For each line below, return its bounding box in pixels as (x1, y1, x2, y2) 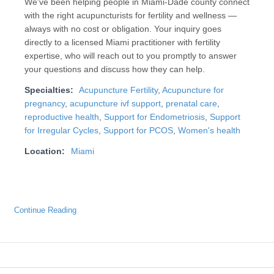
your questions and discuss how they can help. (24, 65, 205, 75)
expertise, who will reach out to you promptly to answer (24, 51, 237, 61)
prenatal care (165, 99, 217, 109)
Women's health (177, 126, 240, 136)
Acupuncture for (161, 86, 224, 95)
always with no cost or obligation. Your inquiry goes (24, 24, 221, 34)
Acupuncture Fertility (78, 86, 158, 95)
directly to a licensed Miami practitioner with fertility (24, 38, 220, 48)
